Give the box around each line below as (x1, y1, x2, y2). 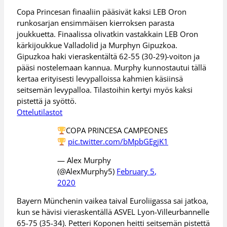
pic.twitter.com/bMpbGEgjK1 (68, 136, 168, 147)
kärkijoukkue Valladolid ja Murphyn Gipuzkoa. (17, 40, 178, 50)
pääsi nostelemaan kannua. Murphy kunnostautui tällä (17, 62, 207, 72)
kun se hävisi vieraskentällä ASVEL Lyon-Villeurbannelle (17, 207, 210, 217)
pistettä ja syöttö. (17, 95, 77, 106)
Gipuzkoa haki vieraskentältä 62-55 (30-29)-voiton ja (17, 51, 200, 61)
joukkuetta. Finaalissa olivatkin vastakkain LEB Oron (17, 28, 199, 39)
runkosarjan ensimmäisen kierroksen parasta (17, 17, 175, 28)
